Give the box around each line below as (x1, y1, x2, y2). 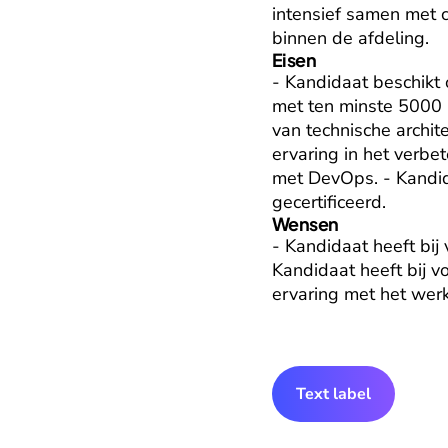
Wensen (272, 212, 339, 235)
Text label (296, 383, 371, 405)
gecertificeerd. (272, 190, 386, 214)
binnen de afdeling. (272, 26, 429, 50)
